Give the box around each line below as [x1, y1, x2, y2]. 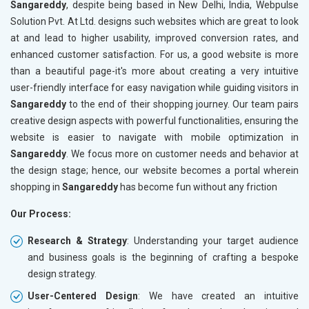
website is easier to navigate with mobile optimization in [10, 131, 299, 143]
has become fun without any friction [118, 181, 277, 192]
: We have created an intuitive [137, 290, 299, 301]
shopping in [10, 181, 62, 192]
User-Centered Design [28, 290, 138, 301]
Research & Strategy [28, 235, 127, 246]
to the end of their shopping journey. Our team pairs [66, 98, 299, 110]
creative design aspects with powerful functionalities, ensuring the [10, 114, 299, 126]
